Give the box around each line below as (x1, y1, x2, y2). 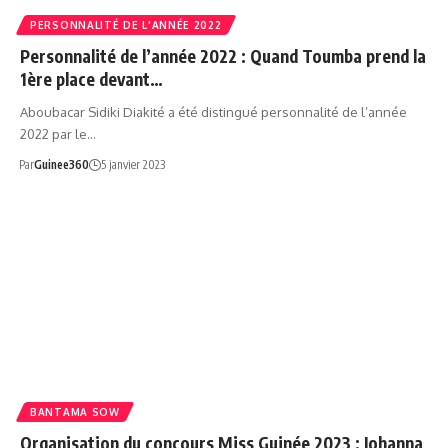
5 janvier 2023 (100, 156, 165, 172)
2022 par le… (20, 125, 96, 142)
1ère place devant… (20, 67, 163, 90)
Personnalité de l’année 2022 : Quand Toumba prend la (20, 44, 426, 67)
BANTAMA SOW (30, 405, 120, 418)
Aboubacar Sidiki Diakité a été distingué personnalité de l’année (20, 103, 407, 120)
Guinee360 (33, 156, 89, 172)
